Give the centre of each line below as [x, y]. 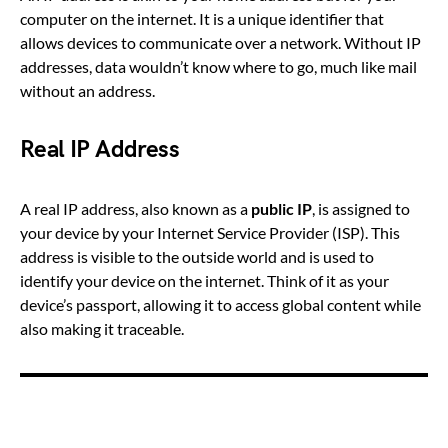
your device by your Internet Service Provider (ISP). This [210, 233]
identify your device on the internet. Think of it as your [204, 281]
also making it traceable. [102, 329]
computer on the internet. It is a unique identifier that [202, 19]
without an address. [87, 91]
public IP [281, 209]
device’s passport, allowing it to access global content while [220, 305]
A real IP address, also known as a [135, 209]
